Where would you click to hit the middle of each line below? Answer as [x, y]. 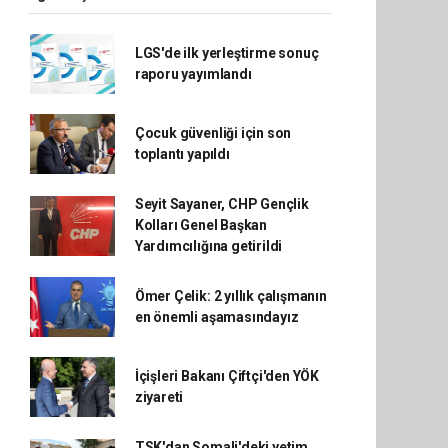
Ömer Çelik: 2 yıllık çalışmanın [230, 296]
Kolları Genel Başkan [200, 225]
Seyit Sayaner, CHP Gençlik [221, 204]
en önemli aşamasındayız [216, 317]
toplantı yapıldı [182, 154]
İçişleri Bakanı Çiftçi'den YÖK [227, 376]
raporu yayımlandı [193, 74]
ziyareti [159, 397]
